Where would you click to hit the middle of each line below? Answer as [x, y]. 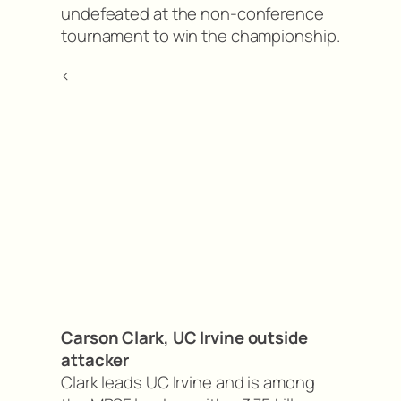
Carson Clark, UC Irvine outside [184, 338]
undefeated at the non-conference [192, 14]
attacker [95, 360]
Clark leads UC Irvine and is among [188, 383]
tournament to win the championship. [200, 36]
